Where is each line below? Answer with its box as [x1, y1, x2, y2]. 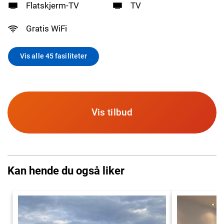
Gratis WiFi [26, 23, 67, 34]
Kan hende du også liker [7, 163, 124, 177]
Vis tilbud [91, 106, 132, 118]
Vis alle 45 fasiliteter [20, 52, 87, 60]
